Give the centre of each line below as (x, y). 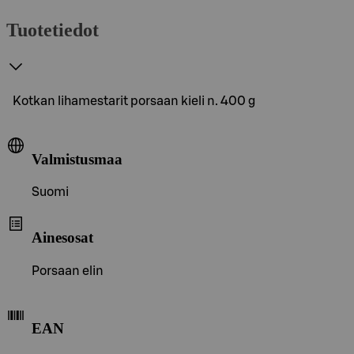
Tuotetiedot (53, 30)
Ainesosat (62, 237)
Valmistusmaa (77, 159)
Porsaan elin (68, 271)
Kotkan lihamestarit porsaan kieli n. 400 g (134, 101)
